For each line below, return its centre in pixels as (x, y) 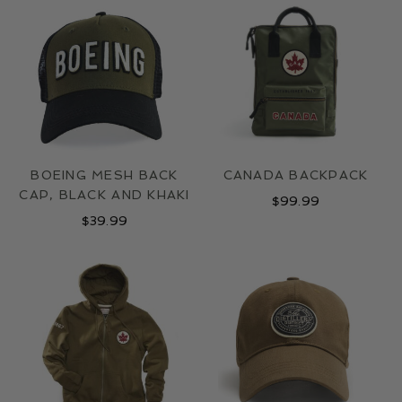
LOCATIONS (201, 10)
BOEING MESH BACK (105, 175)
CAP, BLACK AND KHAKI (105, 194)
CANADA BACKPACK (296, 175)
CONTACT (201, 39)
